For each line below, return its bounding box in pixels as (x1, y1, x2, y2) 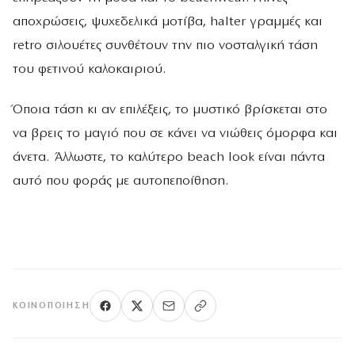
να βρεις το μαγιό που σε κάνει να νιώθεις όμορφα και (13, 127, 338, 141)
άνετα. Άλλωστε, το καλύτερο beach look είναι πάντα (13, 151, 325, 165)
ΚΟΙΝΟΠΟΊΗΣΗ (13, 301, 90, 311)
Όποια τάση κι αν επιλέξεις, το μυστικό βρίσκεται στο (13, 103, 327, 117)
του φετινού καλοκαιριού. (13, 62, 166, 76)
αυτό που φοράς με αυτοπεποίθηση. (13, 174, 228, 189)
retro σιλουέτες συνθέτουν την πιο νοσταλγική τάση (13, 38, 318, 52)
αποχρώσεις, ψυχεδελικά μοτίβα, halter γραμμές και (13, 14, 323, 29)
